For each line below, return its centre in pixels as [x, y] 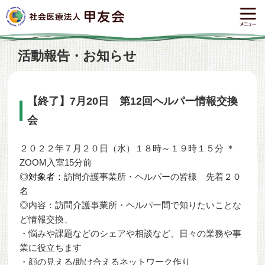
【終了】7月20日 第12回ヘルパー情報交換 [133, 101]
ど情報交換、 [46, 219]
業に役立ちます [51, 248]
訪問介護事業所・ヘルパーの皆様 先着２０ [153, 177]
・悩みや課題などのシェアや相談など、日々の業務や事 [131, 233]
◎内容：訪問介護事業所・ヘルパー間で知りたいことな [131, 205]
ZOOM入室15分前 [56, 162]
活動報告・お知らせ [77, 56]
